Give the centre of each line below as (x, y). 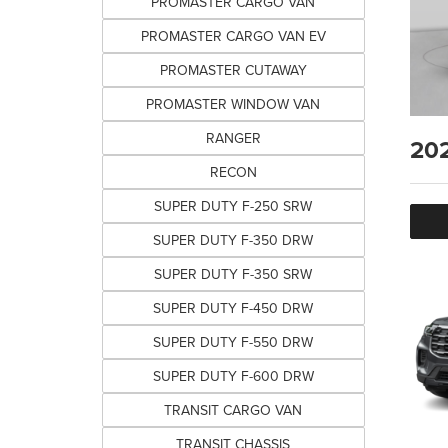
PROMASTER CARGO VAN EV (233, 36)
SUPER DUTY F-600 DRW (233, 376)
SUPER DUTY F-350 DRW (233, 240)
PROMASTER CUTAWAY (233, 70)
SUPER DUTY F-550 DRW (233, 342)
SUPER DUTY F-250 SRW (233, 206)
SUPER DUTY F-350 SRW (233, 274)
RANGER (233, 138)
